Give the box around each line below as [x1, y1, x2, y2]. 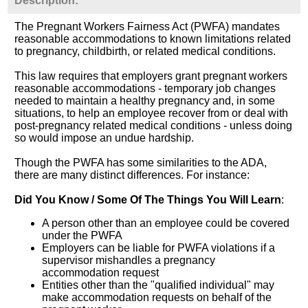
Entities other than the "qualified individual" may [42, 278, 275, 291]
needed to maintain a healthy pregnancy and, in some [14, 94, 276, 107]
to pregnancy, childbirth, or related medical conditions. [14, 45, 276, 57]
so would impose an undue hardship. [14, 131, 195, 144]
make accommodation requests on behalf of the [42, 291, 272, 303]
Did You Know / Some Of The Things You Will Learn [14, 193, 282, 206]
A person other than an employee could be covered [42, 217, 290, 229]
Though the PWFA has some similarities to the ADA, [14, 156, 267, 168]
